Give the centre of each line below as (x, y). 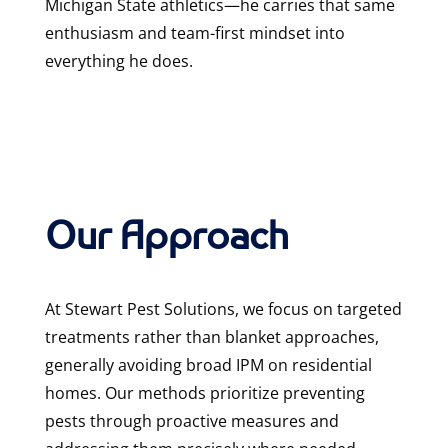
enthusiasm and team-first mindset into (194, 32)
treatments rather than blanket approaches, (211, 336)
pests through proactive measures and (191, 420)
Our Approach (166, 234)
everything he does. (118, 60)
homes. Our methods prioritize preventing (204, 392)
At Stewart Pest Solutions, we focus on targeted (223, 308)
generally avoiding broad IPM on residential (208, 364)
